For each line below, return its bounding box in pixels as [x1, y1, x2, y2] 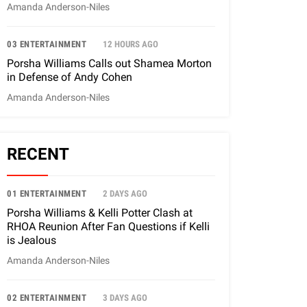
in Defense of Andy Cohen [7, 71, 132, 84]
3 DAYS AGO [103, 293, 147, 304]
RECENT [7, 145, 69, 164]
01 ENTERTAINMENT [7, 188, 86, 199]
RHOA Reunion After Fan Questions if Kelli [7, 220, 210, 234]
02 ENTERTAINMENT [7, 293, 86, 304]
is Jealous [7, 234, 56, 247]
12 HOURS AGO [103, 39, 158, 50]
